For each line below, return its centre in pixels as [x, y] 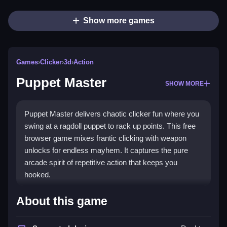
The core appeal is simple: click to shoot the [97, 216]
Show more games [119, 21]
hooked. [37, 175]
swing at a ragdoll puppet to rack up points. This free [110, 126]
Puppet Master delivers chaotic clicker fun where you [112, 114]
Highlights [49, 196]
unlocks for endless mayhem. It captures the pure [106, 150]
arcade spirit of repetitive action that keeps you [101, 163]
